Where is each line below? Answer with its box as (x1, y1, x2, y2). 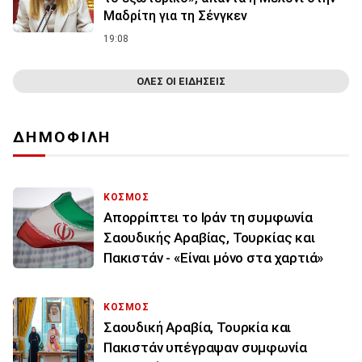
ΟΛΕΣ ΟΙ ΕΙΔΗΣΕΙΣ (137, 75, 225, 88)
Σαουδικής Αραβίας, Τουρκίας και (103, 229, 315, 246)
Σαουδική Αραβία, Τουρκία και (103, 319, 292, 336)
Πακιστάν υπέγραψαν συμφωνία (103, 339, 307, 356)
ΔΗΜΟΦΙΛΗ (13, 128, 112, 147)
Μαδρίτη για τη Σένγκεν (103, 8, 247, 24)
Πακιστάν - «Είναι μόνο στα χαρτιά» (103, 250, 324, 267)
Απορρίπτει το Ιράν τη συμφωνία (103, 209, 313, 226)
